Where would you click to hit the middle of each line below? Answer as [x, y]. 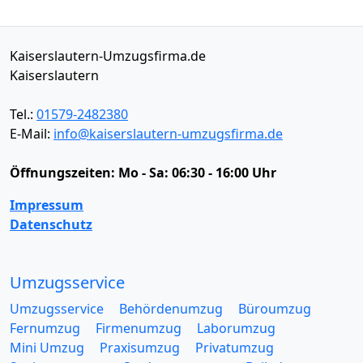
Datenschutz [51, 224]
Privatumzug [235, 348]
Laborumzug [236, 328]
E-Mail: [32, 134]
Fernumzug [45, 328]
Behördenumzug [171, 309]
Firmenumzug [139, 328]
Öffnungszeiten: [64, 173]
